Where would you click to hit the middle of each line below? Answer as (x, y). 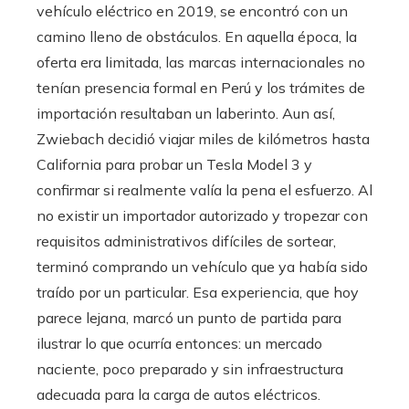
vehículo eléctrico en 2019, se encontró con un (192, 11)
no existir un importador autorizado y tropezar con (202, 216)
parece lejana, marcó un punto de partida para (189, 318)
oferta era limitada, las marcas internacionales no (201, 63)
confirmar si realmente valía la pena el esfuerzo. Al (204, 190)
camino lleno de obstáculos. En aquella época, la (197, 37)
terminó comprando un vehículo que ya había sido (202, 267)
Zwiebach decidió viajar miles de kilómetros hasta (203, 139)
